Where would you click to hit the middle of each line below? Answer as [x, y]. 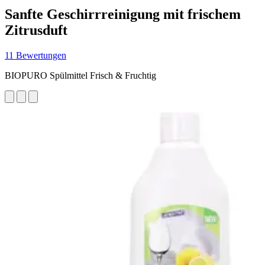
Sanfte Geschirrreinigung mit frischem [123, 14]
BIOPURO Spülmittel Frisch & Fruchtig [80, 75]
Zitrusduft [36, 30]
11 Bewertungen [35, 55]
